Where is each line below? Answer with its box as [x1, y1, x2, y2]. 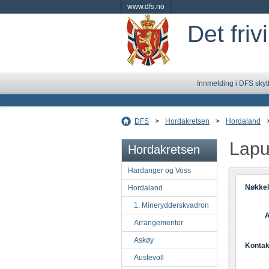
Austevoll [134, 253, 164, 262]
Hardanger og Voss [128, 166, 191, 175]
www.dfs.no [127, 2, 165, 11]
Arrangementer [134, 219, 183, 227]
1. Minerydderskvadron [134, 201, 209, 210]
